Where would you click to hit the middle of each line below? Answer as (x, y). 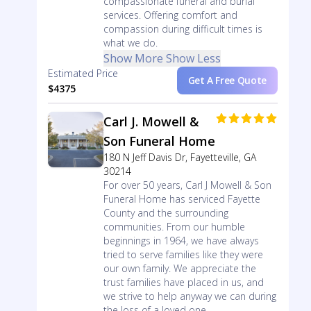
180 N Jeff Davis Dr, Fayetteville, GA (179, 157)
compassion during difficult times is (183, 29)
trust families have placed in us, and (183, 282)
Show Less (193, 58)
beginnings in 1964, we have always (181, 241)
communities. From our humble (174, 227)
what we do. (130, 43)
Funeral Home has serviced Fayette (182, 199)
